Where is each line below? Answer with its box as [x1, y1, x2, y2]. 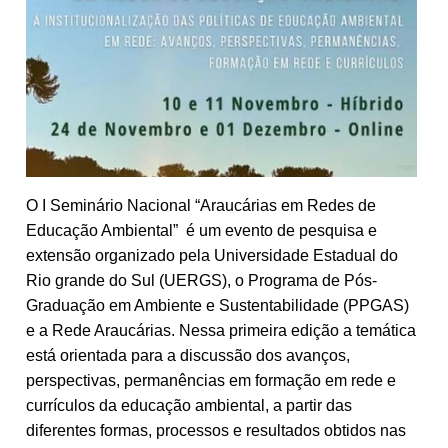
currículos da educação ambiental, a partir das [26, 396, 352, 414]
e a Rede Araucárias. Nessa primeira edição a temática [26, 321, 416, 339]
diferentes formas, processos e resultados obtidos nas [26, 421, 406, 439]
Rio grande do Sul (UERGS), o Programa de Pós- [26, 271, 377, 289]
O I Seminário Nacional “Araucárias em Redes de [26, 196, 376, 214]
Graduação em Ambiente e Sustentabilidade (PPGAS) [26, 296, 409, 314]
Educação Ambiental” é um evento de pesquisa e [26, 221, 377, 239]
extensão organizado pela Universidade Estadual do [26, 246, 398, 264]
